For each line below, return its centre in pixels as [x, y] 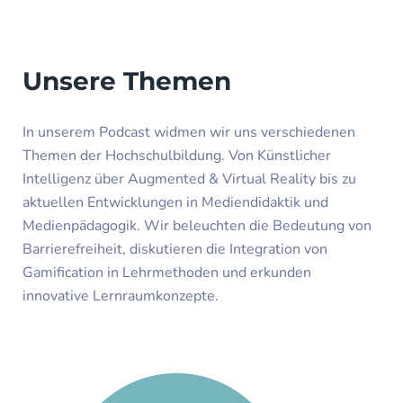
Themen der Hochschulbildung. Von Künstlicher [177, 156]
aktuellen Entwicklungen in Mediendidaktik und [175, 203]
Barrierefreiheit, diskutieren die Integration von [175, 250]
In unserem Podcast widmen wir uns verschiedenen [189, 133]
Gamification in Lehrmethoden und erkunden [167, 273]
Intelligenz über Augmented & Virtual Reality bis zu [189, 179]
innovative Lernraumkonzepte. [121, 296]
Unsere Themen [127, 81]
